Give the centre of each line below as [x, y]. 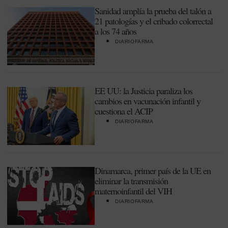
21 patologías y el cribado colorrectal [154, 21]
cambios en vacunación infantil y [148, 101]
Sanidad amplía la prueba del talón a [153, 11]
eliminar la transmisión [131, 181]
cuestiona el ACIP [124, 111]
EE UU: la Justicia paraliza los [144, 91]
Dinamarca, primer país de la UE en [153, 170]
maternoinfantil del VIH [133, 191]
